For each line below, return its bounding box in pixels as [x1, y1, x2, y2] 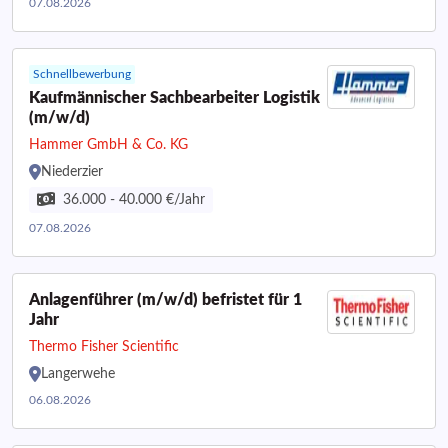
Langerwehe [41, 367, 115, 381]
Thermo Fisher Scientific [29, 340, 179, 354]
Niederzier [41, 165, 103, 179]
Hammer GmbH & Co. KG [29, 138, 188, 152]
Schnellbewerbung [33, 68, 131, 80]
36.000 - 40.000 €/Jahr [63, 193, 205, 207]
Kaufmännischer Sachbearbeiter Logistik [29, 90, 320, 106]
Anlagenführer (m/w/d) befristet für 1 [29, 292, 302, 308]
